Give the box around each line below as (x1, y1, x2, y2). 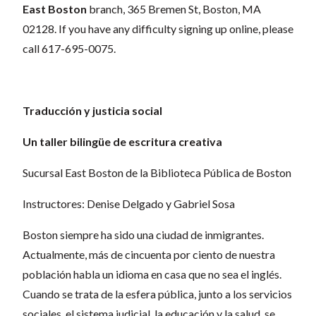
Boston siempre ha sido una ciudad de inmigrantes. (23, 227, 264, 241)
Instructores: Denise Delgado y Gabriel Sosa (23, 196, 235, 210)
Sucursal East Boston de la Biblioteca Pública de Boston (23, 165, 291, 179)
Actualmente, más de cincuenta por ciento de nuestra (23, 247, 275, 261)
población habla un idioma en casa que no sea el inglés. (23, 267, 281, 281)
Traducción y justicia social (23, 103, 162, 117)
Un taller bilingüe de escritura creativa (23, 134, 222, 148)
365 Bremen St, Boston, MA (127, 1, 261, 16)
